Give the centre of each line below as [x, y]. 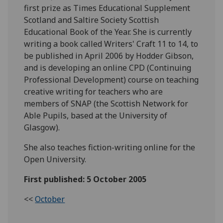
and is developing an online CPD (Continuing [108, 67]
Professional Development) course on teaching [111, 79]
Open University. [55, 159]
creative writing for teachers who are [94, 91]
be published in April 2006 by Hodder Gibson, [109, 56]
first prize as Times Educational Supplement [107, 8]
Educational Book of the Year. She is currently [108, 32]
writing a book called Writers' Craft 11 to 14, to [111, 44]
